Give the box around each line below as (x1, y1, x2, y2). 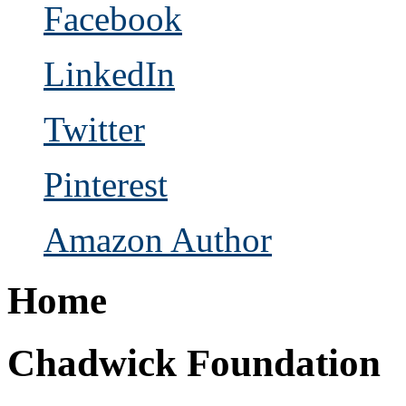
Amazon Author (43, 220, 272, 260)
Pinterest (43, 165, 168, 205)
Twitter (43, 110, 145, 150)
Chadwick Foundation (7, 341, 381, 384)
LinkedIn (43, 54, 175, 94)
